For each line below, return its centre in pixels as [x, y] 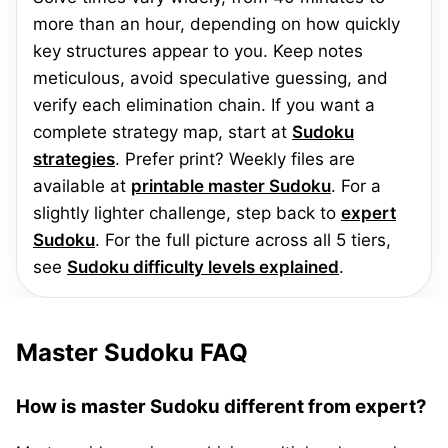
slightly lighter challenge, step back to [187, 213]
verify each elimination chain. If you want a [204, 105]
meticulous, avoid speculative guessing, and [210, 78]
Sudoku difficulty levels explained [203, 267]
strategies [74, 159]
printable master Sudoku [231, 186]
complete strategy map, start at [162, 132]
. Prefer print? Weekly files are [235, 159]
